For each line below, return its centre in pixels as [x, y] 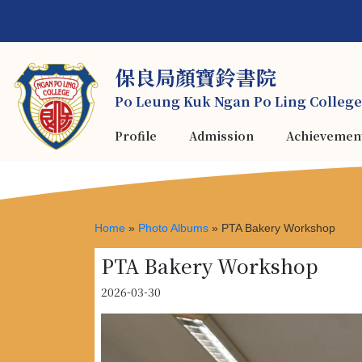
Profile [136, 136]
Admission [221, 136]
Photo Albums [173, 228]
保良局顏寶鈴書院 [196, 77]
